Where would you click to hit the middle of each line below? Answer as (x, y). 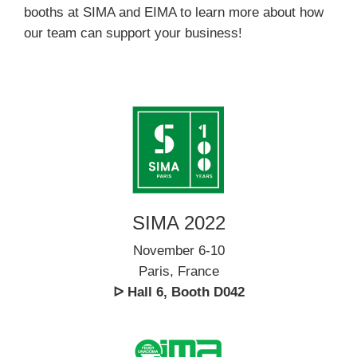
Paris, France (178, 271)
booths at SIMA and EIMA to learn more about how (174, 13)
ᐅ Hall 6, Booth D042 (178, 292)
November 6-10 (178, 250)
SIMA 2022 (178, 222)
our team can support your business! (133, 33)
